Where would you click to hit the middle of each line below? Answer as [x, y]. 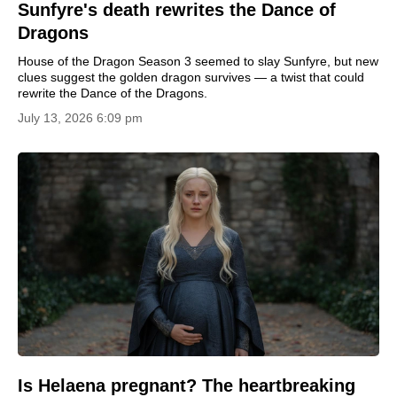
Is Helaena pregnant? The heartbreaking [187, 385]
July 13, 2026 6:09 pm [80, 118]
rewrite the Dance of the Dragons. [113, 93]
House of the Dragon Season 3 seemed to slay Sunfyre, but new [198, 61]
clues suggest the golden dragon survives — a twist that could [191, 77]
